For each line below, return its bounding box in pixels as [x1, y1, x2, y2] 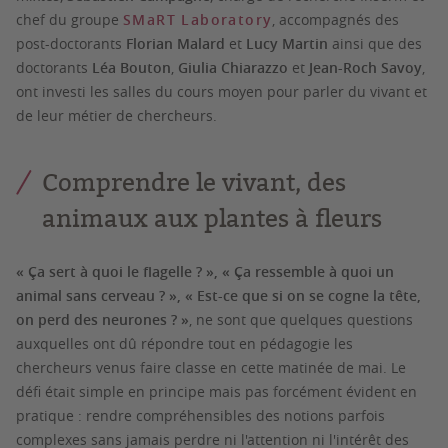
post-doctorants [16, 33, 126, 53]
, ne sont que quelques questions [189, 309, 413, 329]
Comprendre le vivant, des [42, 164, 346, 199]
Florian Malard [126, 33, 229, 53]
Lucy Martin [246, 33, 328, 53]
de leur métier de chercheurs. [16, 105, 217, 125]
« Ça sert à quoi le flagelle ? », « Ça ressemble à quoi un [16, 261, 394, 281]
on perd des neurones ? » [16, 309, 189, 329]
